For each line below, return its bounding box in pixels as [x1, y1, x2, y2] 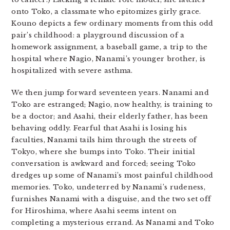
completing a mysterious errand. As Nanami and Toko [11, 218, 215, 227]
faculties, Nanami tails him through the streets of [11, 136, 197, 145]
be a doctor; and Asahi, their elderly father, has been [11, 112, 208, 121]
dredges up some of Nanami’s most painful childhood [11, 171, 214, 180]
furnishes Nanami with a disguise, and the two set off [11, 195, 212, 204]
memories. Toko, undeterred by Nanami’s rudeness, [11, 183, 205, 192]
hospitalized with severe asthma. [11, 66, 133, 75]
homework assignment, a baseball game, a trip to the [11, 43, 208, 52]
